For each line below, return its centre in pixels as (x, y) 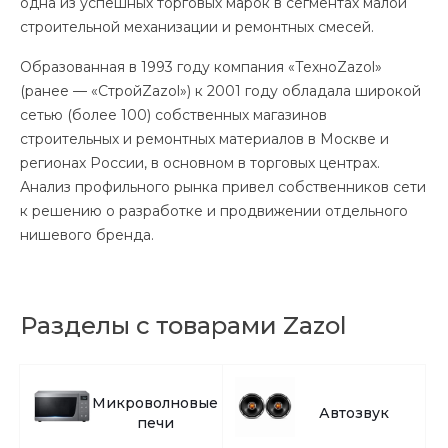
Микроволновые (155, 403)
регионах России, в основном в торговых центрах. (200, 163)
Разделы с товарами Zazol (183, 325)
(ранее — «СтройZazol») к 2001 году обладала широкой (220, 91)
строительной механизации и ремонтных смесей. (197, 27)
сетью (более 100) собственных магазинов (173, 115)
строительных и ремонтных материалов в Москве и (204, 139)
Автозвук (354, 413)
